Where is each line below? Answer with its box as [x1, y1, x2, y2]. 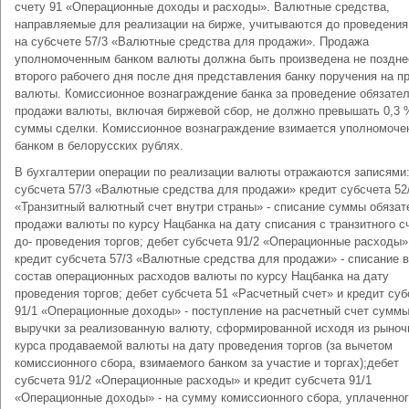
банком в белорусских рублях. [15, 139, 184, 152]
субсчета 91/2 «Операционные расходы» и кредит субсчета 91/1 [15, 373, 372, 387]
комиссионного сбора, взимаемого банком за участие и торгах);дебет [15, 356, 399, 370]
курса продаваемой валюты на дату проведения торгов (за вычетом [15, 339, 393, 352]
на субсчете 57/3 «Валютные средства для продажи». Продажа [15, 35, 369, 48]
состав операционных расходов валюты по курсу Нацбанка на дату [15, 269, 389, 283]
